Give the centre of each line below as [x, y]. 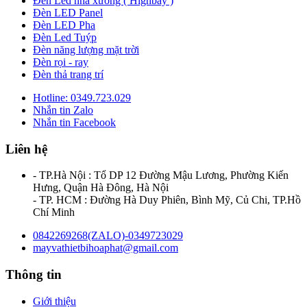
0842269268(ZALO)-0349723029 [108, 236]
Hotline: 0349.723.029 [82, 97]
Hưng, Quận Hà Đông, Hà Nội [101, 188]
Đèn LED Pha [64, 25]
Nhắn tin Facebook [74, 122]
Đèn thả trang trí [68, 74]
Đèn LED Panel [68, 12]
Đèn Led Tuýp [65, 37]
